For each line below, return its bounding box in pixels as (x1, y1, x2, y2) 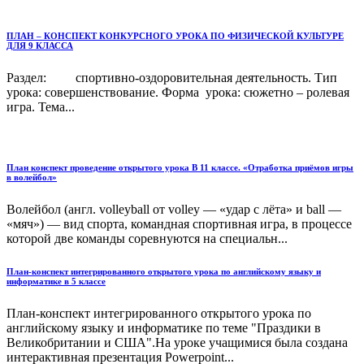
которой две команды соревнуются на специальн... (6, 231, 288, 245)
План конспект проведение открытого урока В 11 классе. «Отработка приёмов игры (6, 162, 353, 172)
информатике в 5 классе (6, 275, 106, 286)
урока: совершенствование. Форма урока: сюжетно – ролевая (6, 84, 349, 99)
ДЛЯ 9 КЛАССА (6, 40, 73, 50)
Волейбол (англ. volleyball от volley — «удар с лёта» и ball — (6, 201, 341, 216)
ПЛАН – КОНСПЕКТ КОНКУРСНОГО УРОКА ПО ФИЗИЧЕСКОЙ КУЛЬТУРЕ (6, 30, 344, 41)
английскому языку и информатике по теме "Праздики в (6, 320, 321, 335)
